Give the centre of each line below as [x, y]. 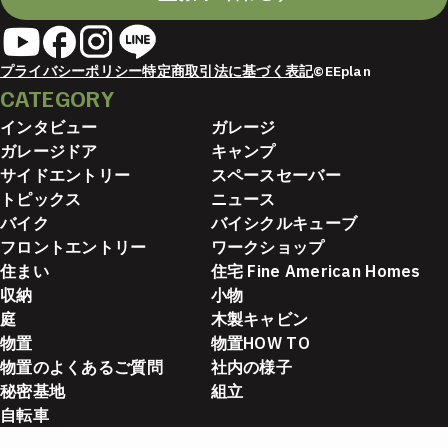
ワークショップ [267, 247]
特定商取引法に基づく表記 [228, 71]
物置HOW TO [260, 343]
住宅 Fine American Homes [315, 271]
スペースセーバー [275, 175]
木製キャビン [259, 319]
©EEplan [342, 71]
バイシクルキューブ [284, 223]
